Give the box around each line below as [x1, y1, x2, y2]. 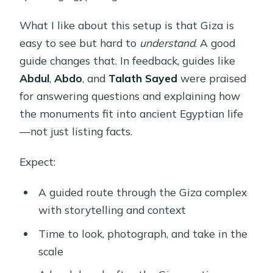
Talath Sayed [108, 71, 178, 85]
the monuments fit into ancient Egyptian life [19, 106, 244, 120]
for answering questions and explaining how [19, 88, 241, 102]
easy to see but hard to [19, 35, 140, 49]
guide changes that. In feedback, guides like [19, 53, 236, 67]
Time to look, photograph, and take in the [38, 226, 247, 240]
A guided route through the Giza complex [38, 185, 247, 199]
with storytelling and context [38, 202, 186, 216]
